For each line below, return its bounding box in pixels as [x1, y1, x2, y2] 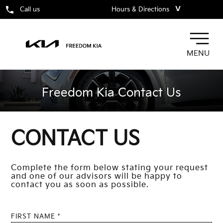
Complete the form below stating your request [11, 163, 209, 173]
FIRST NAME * [11, 212, 61, 221]
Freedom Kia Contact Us [42, 86, 181, 100]
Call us [19, 5, 40, 14]
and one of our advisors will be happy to [11, 171, 183, 181]
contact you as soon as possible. [11, 180, 149, 190]
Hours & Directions [111, 5, 169, 14]
